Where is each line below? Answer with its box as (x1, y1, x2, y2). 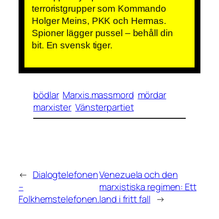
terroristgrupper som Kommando (32, 3, 167, 14)
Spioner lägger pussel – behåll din (32, 27, 173, 38)
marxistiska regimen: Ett (99, 180, 197, 194)
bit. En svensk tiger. (32, 40, 112, 50)
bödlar (33, 88, 59, 101)
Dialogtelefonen (32, 168, 98, 181)
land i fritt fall (99, 193, 151, 206)
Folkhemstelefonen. (19, 193, 100, 206)
